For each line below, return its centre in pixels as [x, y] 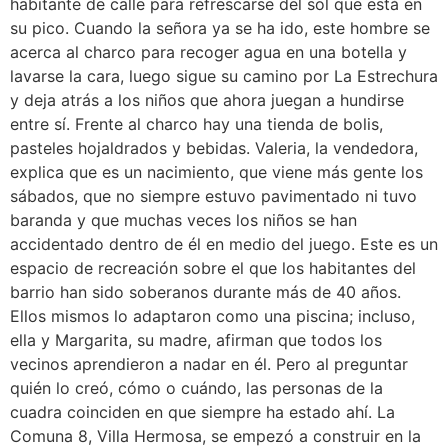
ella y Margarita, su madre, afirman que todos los [196, 339]
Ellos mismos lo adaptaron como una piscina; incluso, [212, 315]
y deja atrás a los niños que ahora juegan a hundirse [207, 99]
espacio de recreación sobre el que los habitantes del [213, 267]
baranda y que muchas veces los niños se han [183, 219]
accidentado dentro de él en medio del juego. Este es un [224, 243]
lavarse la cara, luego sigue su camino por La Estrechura [224, 75]
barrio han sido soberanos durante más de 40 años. [205, 291]
